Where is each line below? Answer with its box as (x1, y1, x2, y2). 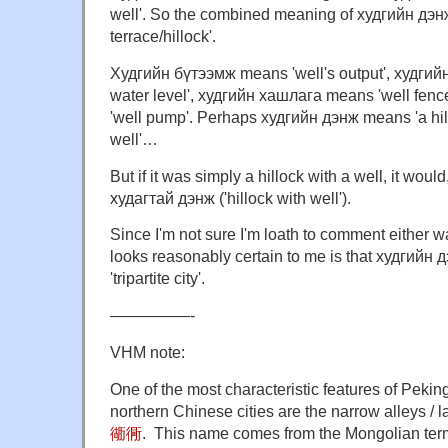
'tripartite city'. (110, 269, 205, 288)
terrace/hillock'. (110, 26, 216, 45)
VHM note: (110, 343, 185, 362)
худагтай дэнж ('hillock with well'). (110, 188, 351, 207)
